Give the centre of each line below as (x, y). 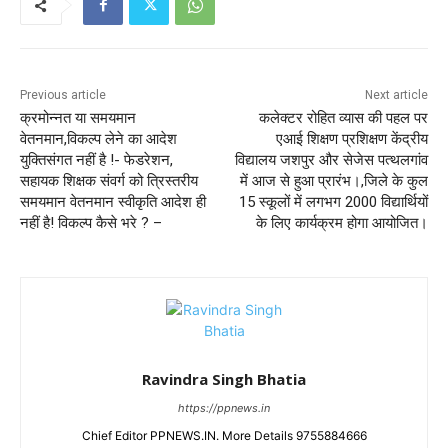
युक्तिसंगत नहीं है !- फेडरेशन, (96, 160)
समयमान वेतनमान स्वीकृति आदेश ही (113, 202)
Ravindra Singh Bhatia (224, 379)
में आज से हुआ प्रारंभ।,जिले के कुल (333, 181)
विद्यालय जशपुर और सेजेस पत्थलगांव (331, 160)
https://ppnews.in (224, 408)
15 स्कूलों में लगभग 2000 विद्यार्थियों (333, 202)
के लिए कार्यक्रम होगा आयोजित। (341, 223)
